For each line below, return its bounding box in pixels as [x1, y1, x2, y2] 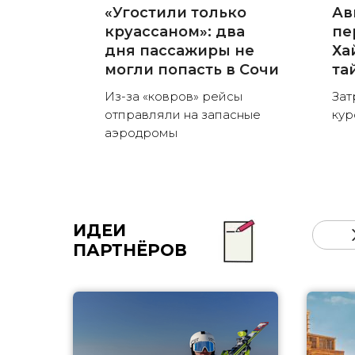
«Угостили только [105, 4, 246, 22]
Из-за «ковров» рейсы [105, 89, 242, 105]
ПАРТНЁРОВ [73, 240, 187, 261]
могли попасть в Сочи [105, 61, 279, 79]
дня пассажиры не [105, 42, 254, 60]
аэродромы [105, 125, 177, 141]
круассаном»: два [105, 23, 245, 41]
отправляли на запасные [105, 107, 261, 123]
